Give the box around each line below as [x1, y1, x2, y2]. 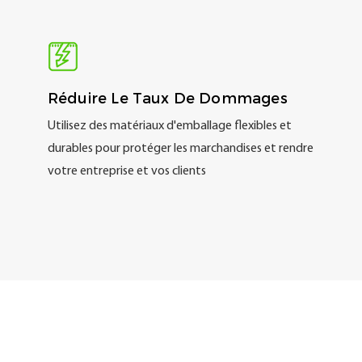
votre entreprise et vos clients [47, 165, 206, 179]
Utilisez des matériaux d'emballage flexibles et [47, 120, 292, 133]
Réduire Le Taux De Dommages [47, 89, 288, 107]
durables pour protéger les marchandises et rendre [47, 142, 314, 156]
